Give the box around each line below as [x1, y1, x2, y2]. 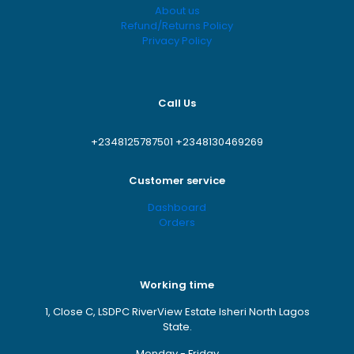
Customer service [129, 173, 225, 188]
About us [154, 3, 200, 18]
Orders [159, 215, 195, 230]
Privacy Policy [142, 33, 212, 48]
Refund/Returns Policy [121, 18, 233, 33]
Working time [140, 277, 214, 292]
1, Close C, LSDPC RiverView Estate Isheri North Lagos [44, 304, 310, 319]
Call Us [158, 96, 196, 111]
